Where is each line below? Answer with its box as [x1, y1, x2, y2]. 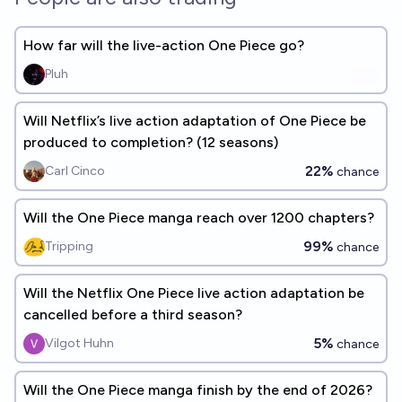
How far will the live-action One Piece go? [23, 37, 304, 54]
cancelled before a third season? [23, 306, 242, 323]
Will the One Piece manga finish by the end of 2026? [23, 381, 372, 398]
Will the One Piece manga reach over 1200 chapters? [23, 209, 374, 226]
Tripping [45, 239, 93, 254]
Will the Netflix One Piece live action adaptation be [23, 284, 364, 301]
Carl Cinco [45, 163, 105, 179]
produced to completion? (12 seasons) [23, 134, 278, 151]
